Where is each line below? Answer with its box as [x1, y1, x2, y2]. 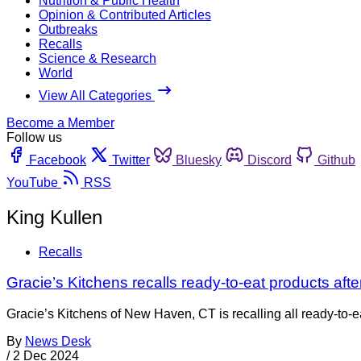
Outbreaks [39, 22, 98, 36]
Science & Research [39, 51, 156, 65]
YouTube [6, 175, 58, 189]
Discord [247, 152, 292, 167]
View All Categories [39, 88, 155, 102]
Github [317, 152, 355, 167]
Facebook [29, 152, 86, 167]
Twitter [112, 152, 150, 167]
